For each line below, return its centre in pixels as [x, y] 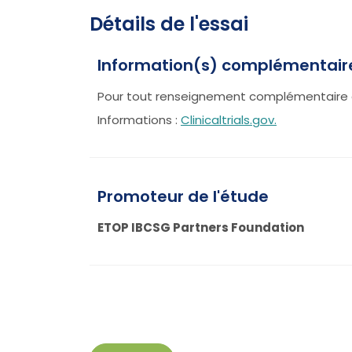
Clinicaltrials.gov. [229, 120]
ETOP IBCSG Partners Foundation [201, 227]
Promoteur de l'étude [183, 196]
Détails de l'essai [169, 24]
